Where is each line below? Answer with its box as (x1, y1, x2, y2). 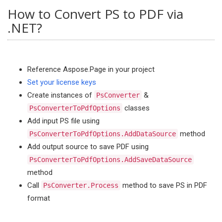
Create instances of (27, 91, 94, 100)
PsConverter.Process (43, 181, 118, 189)
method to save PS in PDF (120, 181, 207, 190)
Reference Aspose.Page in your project (27, 65, 155, 74)
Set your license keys (27, 78, 96, 87)
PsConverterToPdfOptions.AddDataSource (29, 130, 176, 138)
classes (122, 104, 150, 112)
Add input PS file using (27, 116, 100, 125)
